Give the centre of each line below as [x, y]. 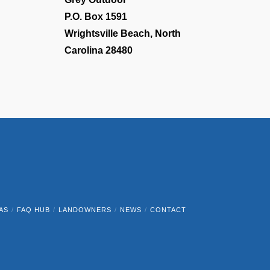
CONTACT [168, 210]
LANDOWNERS [85, 210]
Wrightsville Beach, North [123, 34]
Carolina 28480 [99, 51]
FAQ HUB [33, 210]
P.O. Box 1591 [96, 17]
